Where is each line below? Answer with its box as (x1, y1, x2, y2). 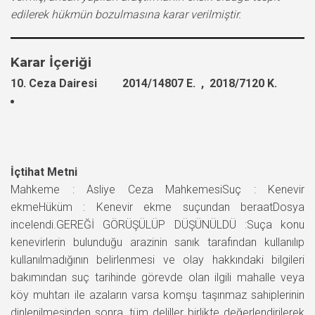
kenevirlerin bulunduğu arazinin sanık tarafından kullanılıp (11, 235, 304, 249)
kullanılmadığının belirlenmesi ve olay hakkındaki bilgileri (11, 252, 304, 266)
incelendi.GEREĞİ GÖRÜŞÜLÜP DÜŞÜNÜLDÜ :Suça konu (11, 217, 304, 231)
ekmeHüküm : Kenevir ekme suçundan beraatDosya (11, 200, 304, 214)
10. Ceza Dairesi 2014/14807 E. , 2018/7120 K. (11, 76, 277, 90)
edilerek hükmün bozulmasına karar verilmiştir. (11, 7, 241, 21)
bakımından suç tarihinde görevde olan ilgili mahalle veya (11, 270, 304, 284)
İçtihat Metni (11, 165, 77, 179)
